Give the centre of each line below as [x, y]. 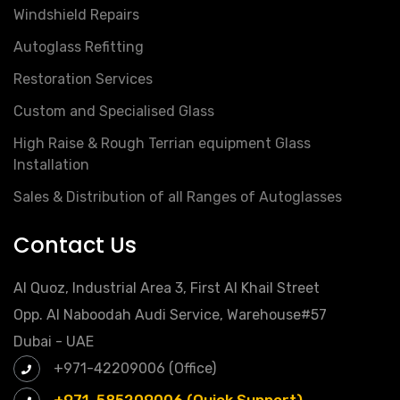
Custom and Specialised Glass [114, 112]
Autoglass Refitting [79, 47]
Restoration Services [83, 79]
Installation [51, 165]
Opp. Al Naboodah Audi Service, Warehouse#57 [170, 315]
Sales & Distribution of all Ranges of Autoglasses [178, 197]
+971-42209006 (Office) [133, 369]
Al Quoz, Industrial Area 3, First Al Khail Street [167, 288]
